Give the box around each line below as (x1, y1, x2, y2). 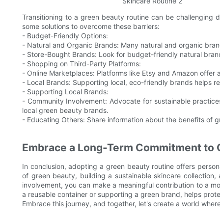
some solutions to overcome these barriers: (22, 22, 160, 31)
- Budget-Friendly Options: (22, 31, 108, 40)
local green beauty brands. (22, 106, 109, 115)
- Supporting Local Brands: (22, 87, 109, 96)
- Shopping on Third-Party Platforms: (22, 59, 141, 68)
